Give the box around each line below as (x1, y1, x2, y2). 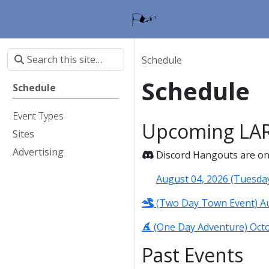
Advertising (13, 145, 64, 159)
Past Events (142, 242, 243, 268)
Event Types (13, 109, 64, 122)
